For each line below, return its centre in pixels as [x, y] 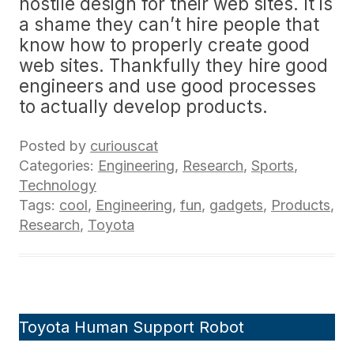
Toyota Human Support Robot [132, 327]
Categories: [58, 166]
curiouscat [124, 146]
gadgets [236, 205]
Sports [273, 166]
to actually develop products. [143, 106]
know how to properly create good [164, 45]
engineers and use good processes [168, 86]
